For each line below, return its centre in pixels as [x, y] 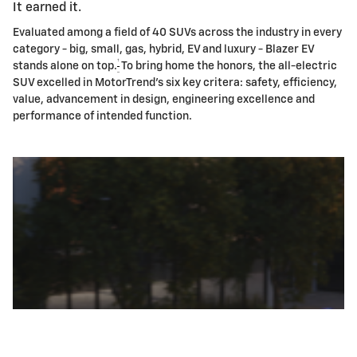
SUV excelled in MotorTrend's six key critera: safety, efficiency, [175, 83]
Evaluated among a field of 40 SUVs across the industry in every [177, 33]
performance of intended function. [102, 117]
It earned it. [47, 8]
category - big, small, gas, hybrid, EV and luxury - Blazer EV [163, 50]
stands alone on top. [65, 67]
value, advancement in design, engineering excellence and [164, 100]
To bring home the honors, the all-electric [228, 67]
